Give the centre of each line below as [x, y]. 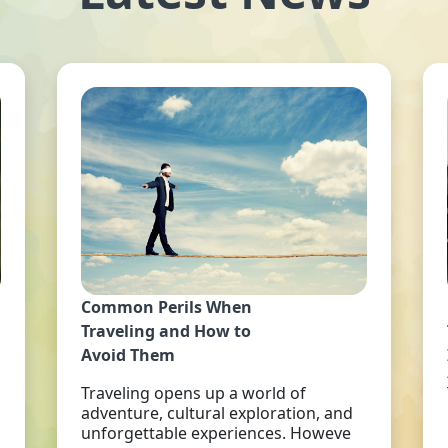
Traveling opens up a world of [193, 393]
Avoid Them [127, 355]
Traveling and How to [165, 331]
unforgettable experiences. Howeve [215, 433]
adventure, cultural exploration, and [216, 413]
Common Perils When [166, 307]
